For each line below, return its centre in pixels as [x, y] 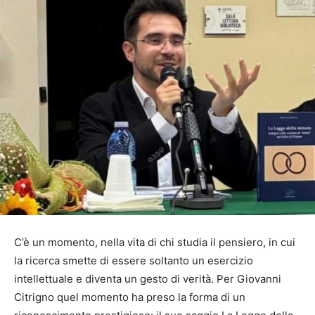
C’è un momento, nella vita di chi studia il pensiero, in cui [155, 243]
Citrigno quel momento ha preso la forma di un [130, 297]
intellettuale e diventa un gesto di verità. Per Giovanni [148, 279]
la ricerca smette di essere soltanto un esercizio [134, 261]
